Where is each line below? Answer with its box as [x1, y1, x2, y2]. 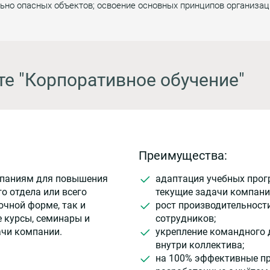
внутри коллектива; [155, 239, 244, 251]
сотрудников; [155, 212, 216, 224]
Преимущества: [139, 148, 227, 163]
